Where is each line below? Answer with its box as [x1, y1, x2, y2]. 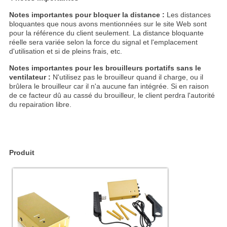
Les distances [164, 11, 211, 19]
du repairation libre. [9, 100, 71, 109]
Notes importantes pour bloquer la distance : [9, 11, 165, 19]
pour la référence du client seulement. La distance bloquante [9, 29, 204, 37]
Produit [9, 148, 34, 157]
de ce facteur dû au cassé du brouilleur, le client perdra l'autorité [9, 91, 215, 100]
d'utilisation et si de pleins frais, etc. [9, 47, 122, 56]
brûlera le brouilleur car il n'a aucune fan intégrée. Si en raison [9, 82, 209, 91]
